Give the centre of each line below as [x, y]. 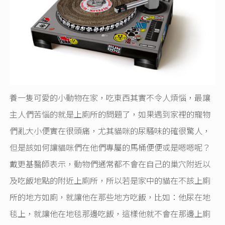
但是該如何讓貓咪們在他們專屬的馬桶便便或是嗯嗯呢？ [110, 147]
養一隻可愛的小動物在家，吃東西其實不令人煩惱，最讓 [110, 97]
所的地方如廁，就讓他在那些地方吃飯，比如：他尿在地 [110, 197]
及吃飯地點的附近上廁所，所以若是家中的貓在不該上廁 [110, 180]
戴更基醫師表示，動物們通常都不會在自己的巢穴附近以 [110, 163]
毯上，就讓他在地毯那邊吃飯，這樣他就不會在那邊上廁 [110, 213]
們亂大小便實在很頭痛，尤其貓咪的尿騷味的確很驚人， [110, 130]
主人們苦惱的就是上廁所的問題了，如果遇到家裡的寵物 [110, 114]
